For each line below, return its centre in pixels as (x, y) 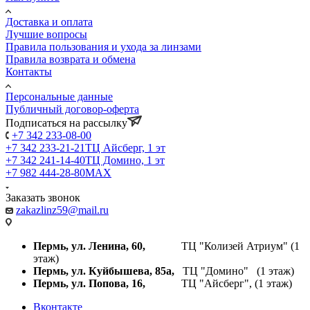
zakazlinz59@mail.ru (62, 210)
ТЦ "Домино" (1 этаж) (234, 271)
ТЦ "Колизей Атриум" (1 (222, 246)
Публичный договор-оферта (72, 109)
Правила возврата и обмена (71, 59)
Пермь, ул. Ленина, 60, (89, 246)
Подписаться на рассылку (66, 122)
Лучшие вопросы (46, 34)
